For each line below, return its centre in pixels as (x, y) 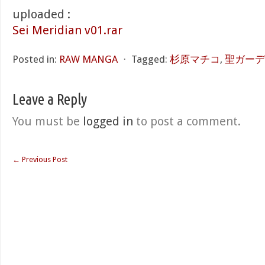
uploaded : (41, 14)
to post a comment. (187, 121)
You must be (48, 121)
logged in (108, 121)
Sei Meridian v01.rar (67, 30)
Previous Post (44, 159)
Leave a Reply (50, 99)
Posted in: (35, 59)
